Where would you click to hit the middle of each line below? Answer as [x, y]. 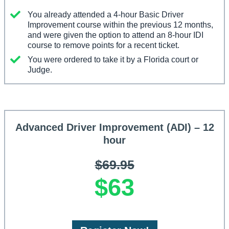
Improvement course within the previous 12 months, [120, 25]
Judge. [40, 70]
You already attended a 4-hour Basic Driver [106, 15]
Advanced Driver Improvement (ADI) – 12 [114, 128]
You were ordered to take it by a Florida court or [113, 60]
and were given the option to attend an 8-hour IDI [116, 35]
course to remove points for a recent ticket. [104, 45]
